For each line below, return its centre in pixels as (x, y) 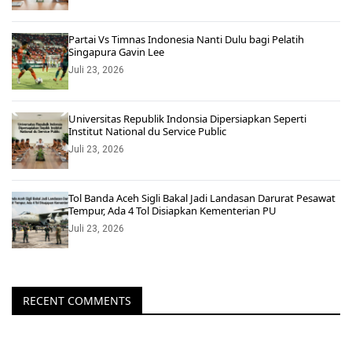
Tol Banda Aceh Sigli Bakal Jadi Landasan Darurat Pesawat (202, 198)
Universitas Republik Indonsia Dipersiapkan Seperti (187, 118)
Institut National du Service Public (147, 131)
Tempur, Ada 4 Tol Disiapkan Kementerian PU (172, 210)
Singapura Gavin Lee (116, 51)
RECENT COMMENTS (77, 300)
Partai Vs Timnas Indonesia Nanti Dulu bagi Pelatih (186, 39)
